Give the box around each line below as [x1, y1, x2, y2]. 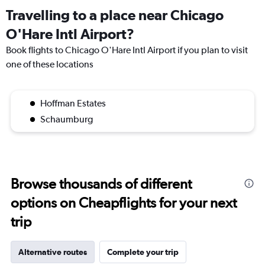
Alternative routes [18, 247, 87, 257]
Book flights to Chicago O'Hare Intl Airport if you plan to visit [6, 44, 248, 56]
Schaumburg [40, 114, 93, 125]
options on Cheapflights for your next [11, 194, 237, 212]
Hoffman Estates [40, 98, 106, 109]
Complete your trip [107, 247, 179, 257]
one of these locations [6, 59, 93, 70]
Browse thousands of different [11, 175, 192, 193]
